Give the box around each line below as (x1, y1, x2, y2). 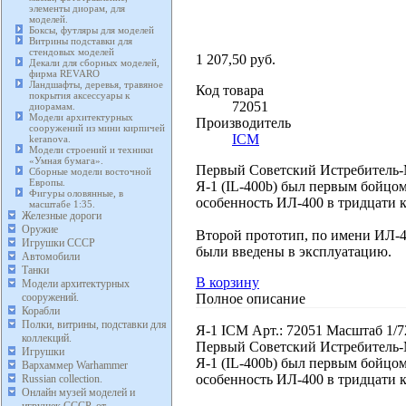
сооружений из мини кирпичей (29, 122, 165, 134)
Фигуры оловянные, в (29, 188, 123, 199)
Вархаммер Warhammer (22, 359, 128, 372)
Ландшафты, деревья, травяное (29, 79, 163, 91)
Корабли (22, 304, 60, 318)
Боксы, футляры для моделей (29, 24, 154, 36)
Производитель (196, 114, 291, 130)
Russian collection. (22, 372, 102, 386)
